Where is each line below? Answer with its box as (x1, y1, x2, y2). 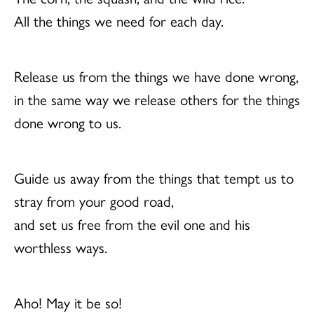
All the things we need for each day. (14, 10, 224, 32)
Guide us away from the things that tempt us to (14, 167, 294, 189)
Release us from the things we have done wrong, (14, 65, 299, 87)
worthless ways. (14, 236, 107, 258)
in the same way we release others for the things (14, 88, 300, 110)
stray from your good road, (14, 190, 174, 212)
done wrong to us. (14, 111, 121, 133)
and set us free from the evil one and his (14, 213, 250, 235)
